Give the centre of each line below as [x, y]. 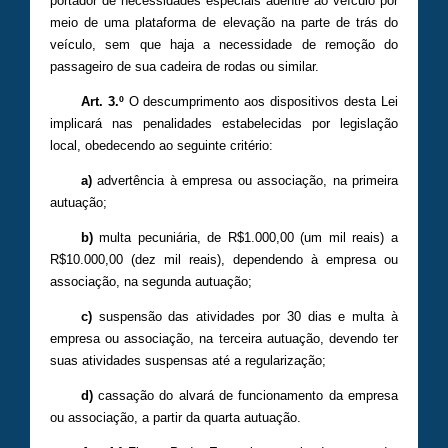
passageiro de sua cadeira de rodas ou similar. [184, 66]
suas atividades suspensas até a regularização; [188, 360]
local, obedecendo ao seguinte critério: [161, 145]
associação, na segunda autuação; [151, 281]
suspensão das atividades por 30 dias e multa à [244, 316]
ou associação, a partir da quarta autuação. [175, 418]
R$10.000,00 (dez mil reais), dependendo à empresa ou [224, 259]
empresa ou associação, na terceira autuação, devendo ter [224, 338]
